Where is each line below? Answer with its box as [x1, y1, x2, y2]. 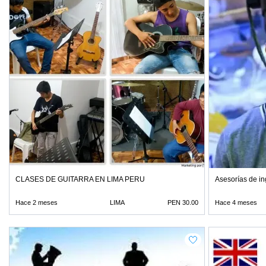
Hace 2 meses [15, 199, 58, 206]
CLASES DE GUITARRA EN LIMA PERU [15, 175, 145, 183]
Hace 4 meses [215, 199, 257, 206]
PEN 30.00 [167, 199, 198, 206]
